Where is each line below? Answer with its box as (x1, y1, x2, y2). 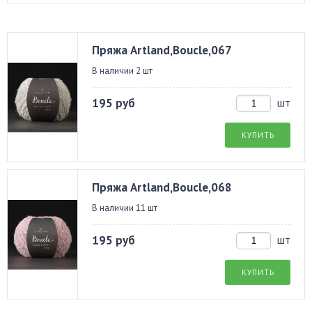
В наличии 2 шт (92, 65, 153, 77)
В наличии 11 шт (92, 202, 157, 214)
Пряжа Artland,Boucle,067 (92, 42, 232, 58)
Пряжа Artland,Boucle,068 (92, 180, 232, 195)
